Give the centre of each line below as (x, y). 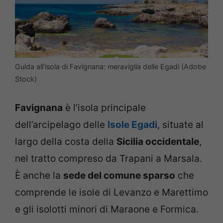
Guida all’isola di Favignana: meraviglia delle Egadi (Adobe (111, 67)
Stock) (26, 79)
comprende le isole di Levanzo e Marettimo (111, 192)
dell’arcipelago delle (61, 124)
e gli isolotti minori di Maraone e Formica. (107, 209)
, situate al (180, 124)
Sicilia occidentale (158, 141)
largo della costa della (66, 141)
